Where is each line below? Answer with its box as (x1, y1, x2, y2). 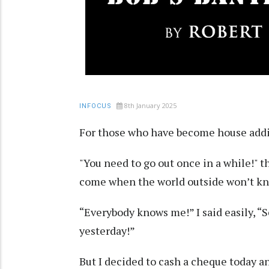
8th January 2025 (124, 100, 177, 110)
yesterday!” (79, 223, 135, 238)
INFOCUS (79, 101, 112, 110)
